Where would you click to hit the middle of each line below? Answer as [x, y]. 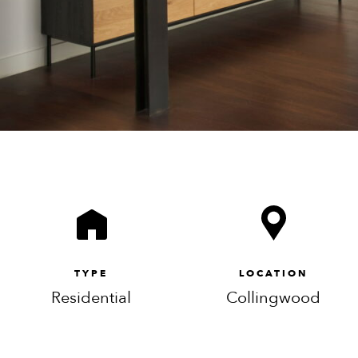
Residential [91, 297]
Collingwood [273, 297]
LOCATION [273, 273]
